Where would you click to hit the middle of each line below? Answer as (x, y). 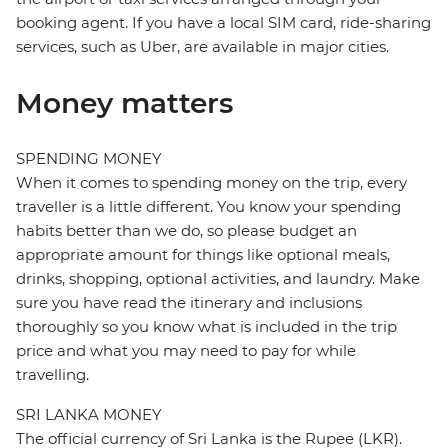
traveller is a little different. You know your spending (208, 207)
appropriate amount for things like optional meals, (203, 255)
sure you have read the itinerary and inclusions (189, 303)
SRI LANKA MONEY (89, 415)
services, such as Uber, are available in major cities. (202, 47)
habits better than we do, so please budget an (186, 231)
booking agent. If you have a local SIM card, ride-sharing (223, 23)
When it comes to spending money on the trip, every (211, 183)
